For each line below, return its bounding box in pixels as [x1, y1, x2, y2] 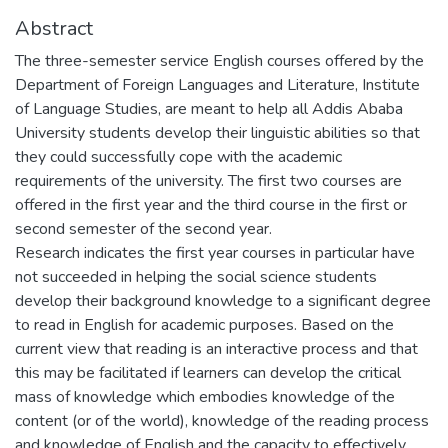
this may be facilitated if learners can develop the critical [15, 361, 401, 384]
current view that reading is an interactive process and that [15, 337, 418, 360]
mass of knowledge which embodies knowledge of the [15, 385, 395, 408]
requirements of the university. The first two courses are [15, 169, 402, 192]
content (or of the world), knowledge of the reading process [15, 409, 429, 432]
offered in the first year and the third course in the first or [15, 193, 407, 216]
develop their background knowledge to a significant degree [15, 289, 431, 312]
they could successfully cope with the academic [15, 145, 342, 168]
